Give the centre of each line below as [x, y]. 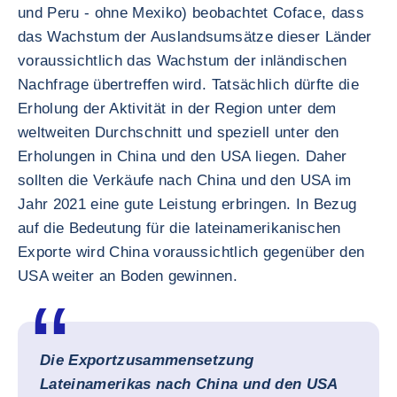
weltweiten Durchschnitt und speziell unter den [179, 132]
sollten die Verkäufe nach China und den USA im [185, 180]
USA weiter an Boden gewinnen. [128, 276]
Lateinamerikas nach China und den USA [189, 384]
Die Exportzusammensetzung [147, 360]
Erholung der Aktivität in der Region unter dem [177, 109]
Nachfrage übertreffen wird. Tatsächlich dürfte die [188, 85]
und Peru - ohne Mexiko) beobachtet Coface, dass [191, 13]
